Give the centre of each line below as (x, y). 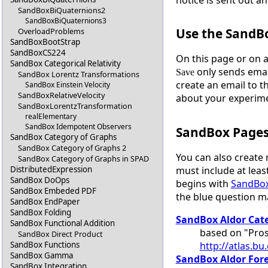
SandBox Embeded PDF (54, 191)
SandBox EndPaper (45, 202)
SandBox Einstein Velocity (68, 85)
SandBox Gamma (42, 256)
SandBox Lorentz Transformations (78, 74)
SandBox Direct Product (60, 234)
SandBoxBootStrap (45, 42)
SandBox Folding (41, 213)
